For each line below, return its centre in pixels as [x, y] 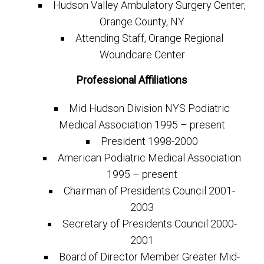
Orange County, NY [142, 22]
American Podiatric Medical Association [150, 158]
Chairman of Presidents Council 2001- [150, 191]
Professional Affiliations [132, 80]
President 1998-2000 [150, 141]
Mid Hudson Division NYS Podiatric [150, 108]
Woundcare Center [142, 55]
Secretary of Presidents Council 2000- [149, 224]
